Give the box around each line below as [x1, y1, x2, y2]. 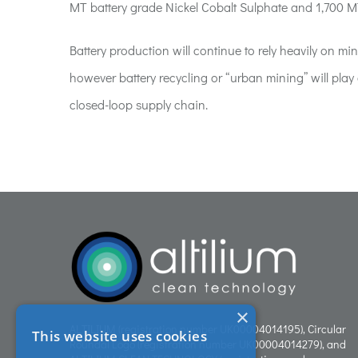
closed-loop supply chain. [69, 96, 208, 113]
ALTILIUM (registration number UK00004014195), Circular [69, 321, 346, 337]
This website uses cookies [32, 327, 207, 345]
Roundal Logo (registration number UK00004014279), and [69, 336, 346, 352]
